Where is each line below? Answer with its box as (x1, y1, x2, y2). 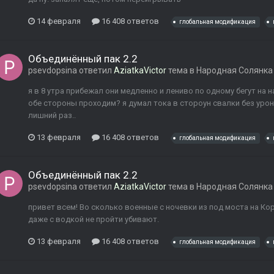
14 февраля (37, 16, 81, 26)
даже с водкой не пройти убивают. (28, 215, 159, 224)
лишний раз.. (28, 111, 76, 120)
